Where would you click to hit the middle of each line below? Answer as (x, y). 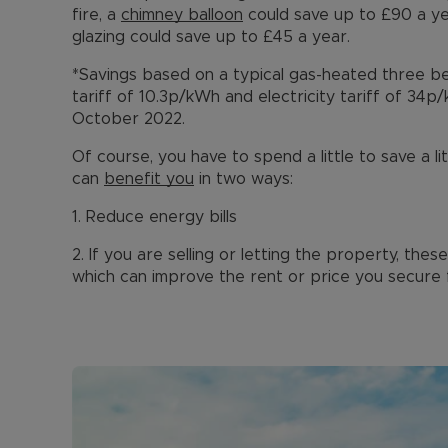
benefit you (149, 179)
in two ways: (243, 179)
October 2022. (128, 119)
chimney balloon (182, 15)
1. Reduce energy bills (154, 217)
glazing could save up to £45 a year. (211, 37)
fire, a (96, 15)
